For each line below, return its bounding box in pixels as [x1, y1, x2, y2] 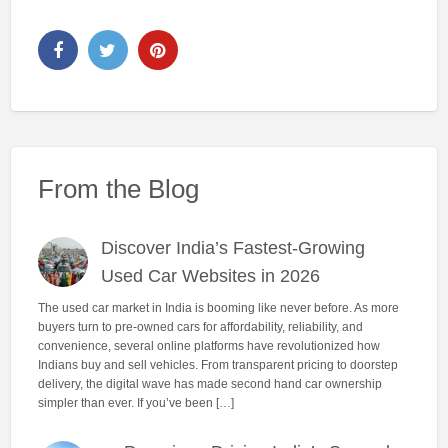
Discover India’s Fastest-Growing [101, 238, 366, 259]
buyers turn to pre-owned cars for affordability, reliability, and [37, 319, 363, 334]
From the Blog [37, 175, 199, 204]
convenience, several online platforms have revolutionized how [37, 338, 380, 353]
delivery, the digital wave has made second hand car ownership [37, 376, 382, 391]
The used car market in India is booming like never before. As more [37, 300, 399, 315]
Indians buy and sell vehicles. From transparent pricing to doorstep [37, 357, 398, 372]
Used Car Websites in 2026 [101, 266, 321, 287]
